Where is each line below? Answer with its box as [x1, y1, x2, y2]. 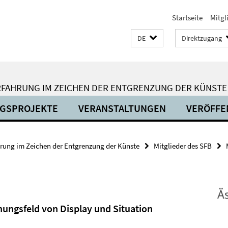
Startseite [172, 13, 203, 22]
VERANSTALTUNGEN [78, 102, 166, 115]
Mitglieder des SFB [154, 141, 212, 151]
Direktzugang [182, 34, 222, 43]
